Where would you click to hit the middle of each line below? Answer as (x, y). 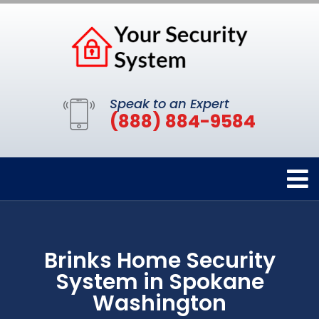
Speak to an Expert (169, 104)
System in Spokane (159, 282)
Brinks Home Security (159, 261)
